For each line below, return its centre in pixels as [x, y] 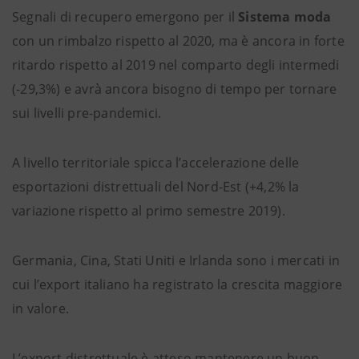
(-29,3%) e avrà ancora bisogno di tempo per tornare [175, 89]
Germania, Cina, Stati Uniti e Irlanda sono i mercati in [176, 260]
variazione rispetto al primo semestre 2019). [149, 211]
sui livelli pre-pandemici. [87, 113]
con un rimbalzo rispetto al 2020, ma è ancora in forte [178, 41]
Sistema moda [285, 17]
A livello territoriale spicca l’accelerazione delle [156, 163]
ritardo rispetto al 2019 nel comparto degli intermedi [176, 65]
